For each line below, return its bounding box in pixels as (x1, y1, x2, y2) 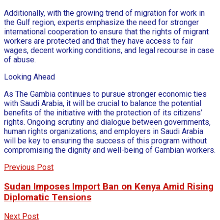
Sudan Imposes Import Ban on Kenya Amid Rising (4, 181, 214, 192)
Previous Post (4, 162, 54, 172)
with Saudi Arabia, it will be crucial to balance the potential (4, 98, 201, 108)
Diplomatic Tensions (4, 192, 91, 203)
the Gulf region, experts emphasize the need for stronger (4, 17, 199, 27)
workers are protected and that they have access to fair (4, 36, 193, 46)
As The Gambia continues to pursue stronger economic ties (4, 89, 207, 99)
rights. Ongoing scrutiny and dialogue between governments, (4, 117, 211, 127)
